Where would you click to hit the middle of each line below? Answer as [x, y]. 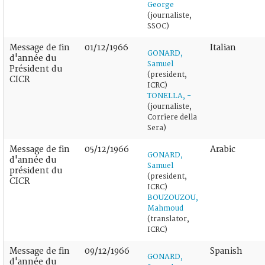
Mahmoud [165, 208]
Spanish [226, 251]
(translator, [168, 219]
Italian [223, 47]
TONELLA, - [169, 96]
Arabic [223, 149]
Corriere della [172, 117]
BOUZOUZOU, [173, 198]
